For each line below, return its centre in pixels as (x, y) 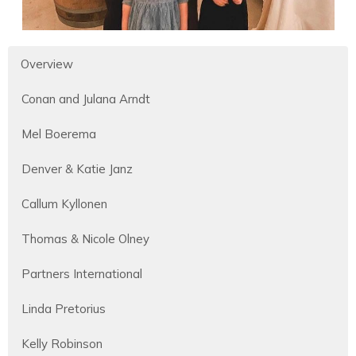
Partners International (82, 273)
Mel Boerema (59, 133)
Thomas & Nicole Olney (85, 238)
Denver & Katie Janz (77, 168)
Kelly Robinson (62, 343)
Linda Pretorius (64, 308)
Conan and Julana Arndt (86, 99)
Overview (47, 64)
